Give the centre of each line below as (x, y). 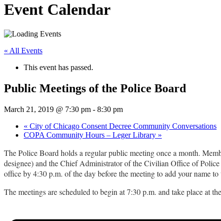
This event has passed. (58, 67)
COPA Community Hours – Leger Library (91, 135)
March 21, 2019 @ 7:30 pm (47, 109)
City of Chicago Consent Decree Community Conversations (122, 126)
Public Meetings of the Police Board (95, 88)
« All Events (23, 50)
